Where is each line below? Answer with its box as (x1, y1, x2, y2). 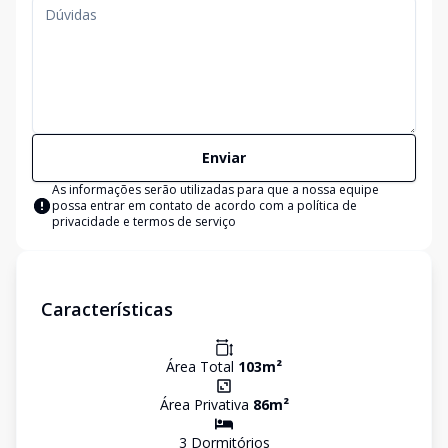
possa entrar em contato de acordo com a (52, 197, 297, 214)
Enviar (202, 148, 246, 167)
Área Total (166, 357, 238, 376)
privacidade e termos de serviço (52, 213, 236, 230)
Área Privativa (159, 395, 253, 414)
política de (297, 197, 357, 214)
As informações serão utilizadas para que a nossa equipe (52, 181, 379, 198)
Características (41, 297, 173, 321)
